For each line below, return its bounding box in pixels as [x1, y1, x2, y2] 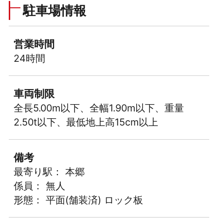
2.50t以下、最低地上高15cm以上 [13, 116, 158, 128]
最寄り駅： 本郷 [13, 166, 85, 178]
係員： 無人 [13, 180, 65, 192]
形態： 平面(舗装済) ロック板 [13, 194, 143, 206]
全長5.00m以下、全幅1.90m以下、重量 [13, 102, 184, 114]
